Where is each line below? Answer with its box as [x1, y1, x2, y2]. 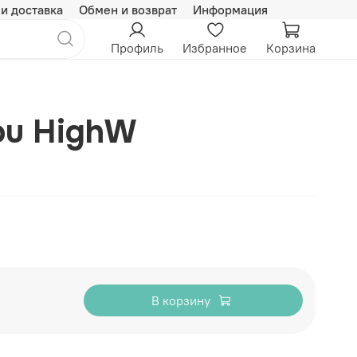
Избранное [182, 40, 247, 56]
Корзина [266, 40, 316, 56]
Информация [193, 2, 268, 18]
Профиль [111, 40, 163, 56]
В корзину [151, 292, 210, 309]
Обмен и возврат [79, 2, 177, 18]
